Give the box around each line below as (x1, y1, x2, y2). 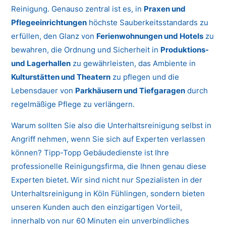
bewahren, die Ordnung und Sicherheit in (11, 45, 161, 55)
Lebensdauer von (11, 86, 76, 96)
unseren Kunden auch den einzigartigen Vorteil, (11, 202, 183, 212)
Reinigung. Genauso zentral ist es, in (11, 4, 144, 14)
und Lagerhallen (11, 59, 71, 69)
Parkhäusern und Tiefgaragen (75, 86, 186, 96)
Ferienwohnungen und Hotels (96, 31, 204, 41)
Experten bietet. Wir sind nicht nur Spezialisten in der (11, 175, 203, 185)
